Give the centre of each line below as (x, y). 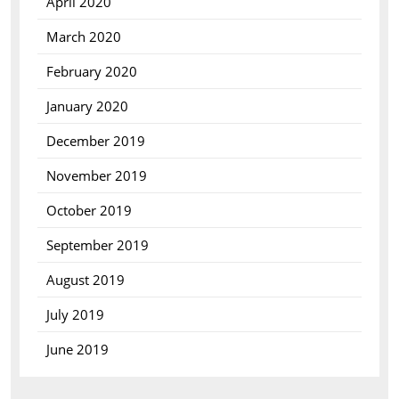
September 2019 (97, 245)
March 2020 (83, 37)
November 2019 (96, 175)
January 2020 (87, 106)
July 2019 (75, 314)
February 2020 (91, 71)
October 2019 (89, 210)
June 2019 (77, 349)
